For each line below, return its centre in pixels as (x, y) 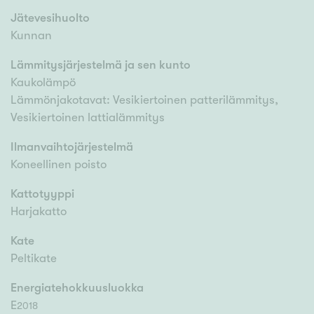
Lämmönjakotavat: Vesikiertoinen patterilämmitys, (144, 100)
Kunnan (31, 36)
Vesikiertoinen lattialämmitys (88, 118)
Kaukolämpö (43, 83)
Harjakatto (39, 212)
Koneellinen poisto (59, 165)
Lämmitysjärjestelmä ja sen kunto (101, 65)
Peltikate (34, 259)
